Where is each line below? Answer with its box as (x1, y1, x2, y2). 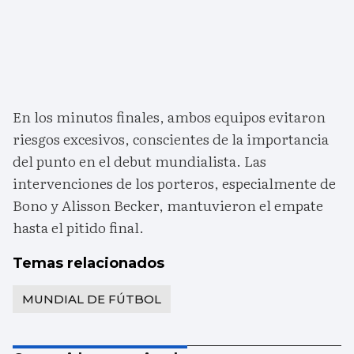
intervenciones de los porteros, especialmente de (13, 172, 336, 194)
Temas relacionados (13, 254, 164, 273)
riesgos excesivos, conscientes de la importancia (13, 128, 329, 150)
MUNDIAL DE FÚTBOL (22, 292, 161, 307)
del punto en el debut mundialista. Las (13, 150, 266, 172)
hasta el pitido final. (13, 217, 144, 239)
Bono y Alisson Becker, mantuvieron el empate (13, 194, 323, 217)
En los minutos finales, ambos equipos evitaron (13, 106, 326, 128)
